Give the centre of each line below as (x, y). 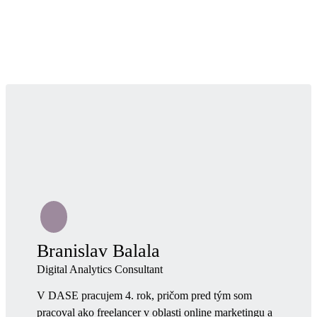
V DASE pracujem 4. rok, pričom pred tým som (144, 296)
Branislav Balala (98, 251)
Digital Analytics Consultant (100, 270)
